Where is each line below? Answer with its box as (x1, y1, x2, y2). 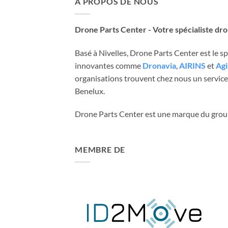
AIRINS (179, 60, 206, 70)
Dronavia (142, 60, 176, 70)
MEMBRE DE (75, 145, 126, 155)
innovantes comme (75, 60, 142, 70)
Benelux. (75, 85, 105, 96)
